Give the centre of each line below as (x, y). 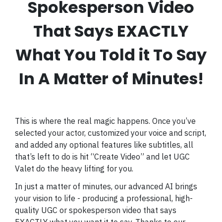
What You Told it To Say (111, 55)
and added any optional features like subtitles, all (104, 144)
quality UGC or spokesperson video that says (96, 210)
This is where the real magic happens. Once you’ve (105, 121)
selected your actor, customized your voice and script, (111, 133)
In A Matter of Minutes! (111, 79)
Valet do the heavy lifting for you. (74, 168)
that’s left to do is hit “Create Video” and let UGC (102, 156)
